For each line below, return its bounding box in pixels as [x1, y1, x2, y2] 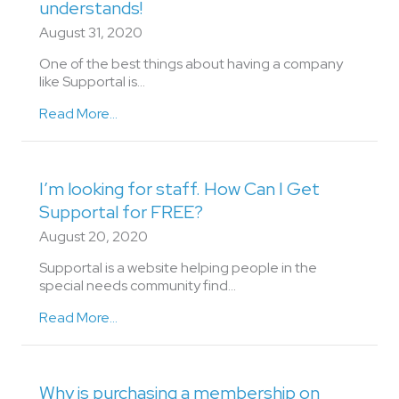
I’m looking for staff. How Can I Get [39, 177, 320, 200]
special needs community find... [39, 276, 236, 295]
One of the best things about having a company [39, 54, 343, 73]
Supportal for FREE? [39, 200, 203, 224]
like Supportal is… [39, 72, 145, 91]
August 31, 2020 [39, 23, 142, 42]
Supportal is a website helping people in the [39, 258, 317, 277]
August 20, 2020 [39, 227, 148, 246]
